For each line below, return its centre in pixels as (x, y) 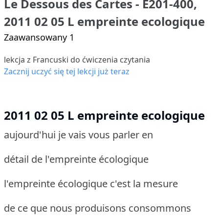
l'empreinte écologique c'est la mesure (91, 183)
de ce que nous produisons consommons (98, 208)
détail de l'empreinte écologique (76, 159)
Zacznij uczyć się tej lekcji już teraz (67, 71)
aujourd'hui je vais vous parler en (78, 134)
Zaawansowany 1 (39, 37)
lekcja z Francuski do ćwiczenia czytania (77, 59)
